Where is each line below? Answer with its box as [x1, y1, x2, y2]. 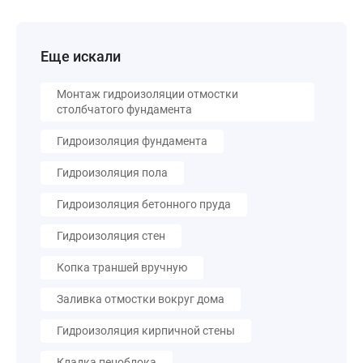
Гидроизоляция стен [57, 229, 165, 242]
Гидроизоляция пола [57, 166, 168, 179]
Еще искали [41, 48, 121, 65]
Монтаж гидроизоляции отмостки [57, 88, 238, 100]
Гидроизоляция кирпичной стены [57, 324, 235, 337]
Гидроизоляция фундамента [57, 135, 207, 147]
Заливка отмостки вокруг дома [57, 293, 224, 305]
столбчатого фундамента [57, 103, 192, 116]
